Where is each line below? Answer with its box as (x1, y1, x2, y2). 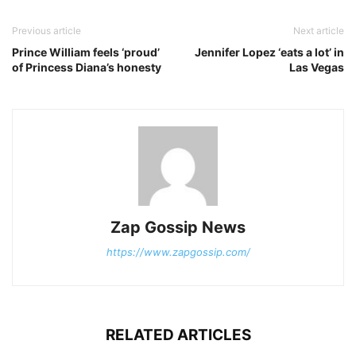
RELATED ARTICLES (105, 326, 251, 344)
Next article (293, 25, 344, 37)
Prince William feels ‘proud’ (12, 45, 160, 59)
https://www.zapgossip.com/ (106, 246, 250, 258)
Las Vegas (289, 60, 344, 74)
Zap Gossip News (110, 218, 246, 237)
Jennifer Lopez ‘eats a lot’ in (195, 45, 344, 59)
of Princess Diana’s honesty (12, 60, 161, 74)
